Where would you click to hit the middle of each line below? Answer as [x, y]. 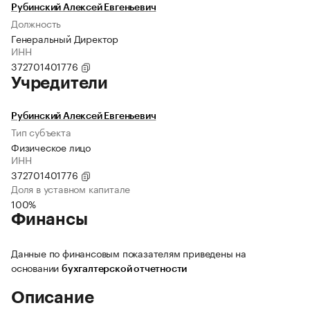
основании [36, 267]
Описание [53, 298]
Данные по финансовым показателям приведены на [129, 253]
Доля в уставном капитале [71, 189]
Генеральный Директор [65, 38]
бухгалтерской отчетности [125, 270]
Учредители [60, 83]
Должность [36, 23]
